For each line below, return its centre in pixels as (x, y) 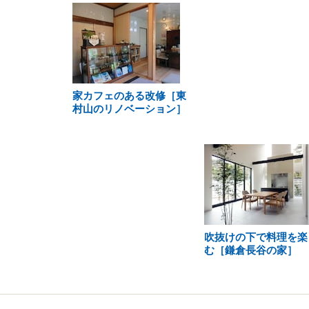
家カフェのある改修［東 (129, 96)
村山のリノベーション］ (129, 109)
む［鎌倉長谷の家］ (250, 250)
